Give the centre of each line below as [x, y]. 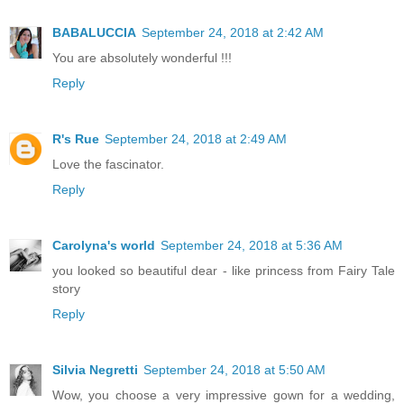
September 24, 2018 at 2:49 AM [196, 139]
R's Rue [76, 139]
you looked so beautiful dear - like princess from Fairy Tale [224, 271]
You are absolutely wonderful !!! [142, 58]
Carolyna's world [104, 246]
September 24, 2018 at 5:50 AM [234, 370]
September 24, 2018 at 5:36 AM [252, 246]
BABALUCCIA [94, 33]
